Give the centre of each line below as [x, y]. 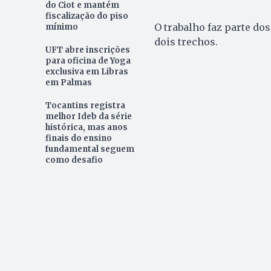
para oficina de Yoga [88, 60]
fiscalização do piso [87, 16]
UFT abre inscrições [87, 50]
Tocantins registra [85, 105]
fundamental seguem [90, 149]
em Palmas [68, 82]
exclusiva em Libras [87, 71]
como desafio [74, 160]
